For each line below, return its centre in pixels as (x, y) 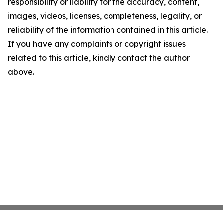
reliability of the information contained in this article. (108, 30)
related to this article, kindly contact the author (99, 58)
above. (21, 72)
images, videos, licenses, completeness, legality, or (105, 16)
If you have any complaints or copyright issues (97, 44)
